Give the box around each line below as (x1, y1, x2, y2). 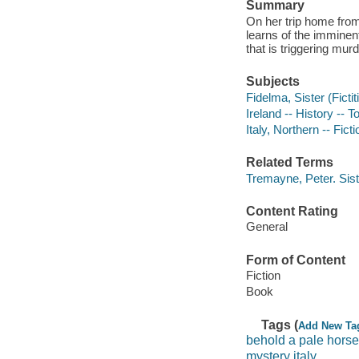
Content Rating (245, 204, 338, 218)
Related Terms (245, 155, 333, 170)
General (245, 220, 288, 234)
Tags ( (261, 317, 299, 332)
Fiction (245, 268, 280, 283)
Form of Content (245, 252, 345, 267)
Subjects (245, 75, 300, 89)
